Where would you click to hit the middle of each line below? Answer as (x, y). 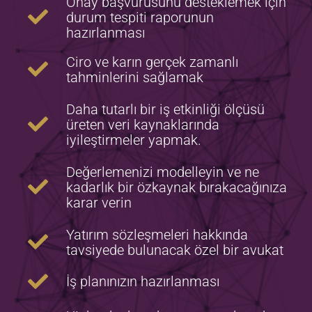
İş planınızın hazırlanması (143, 282)
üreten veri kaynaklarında (143, 124)
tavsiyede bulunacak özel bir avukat (175, 250)
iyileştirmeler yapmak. (134, 140)
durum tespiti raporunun (140, 17)
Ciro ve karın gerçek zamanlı (153, 62)
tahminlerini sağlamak (135, 77)
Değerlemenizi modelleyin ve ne (163, 172)
